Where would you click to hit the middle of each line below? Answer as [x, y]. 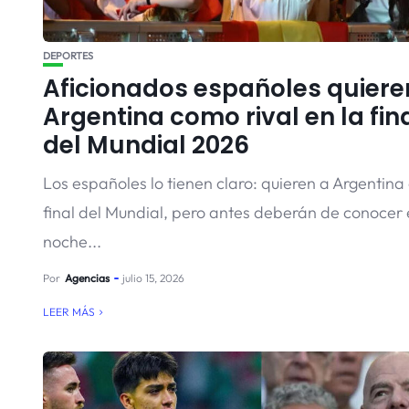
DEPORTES [68, 56]
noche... [72, 241]
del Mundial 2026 [146, 145]
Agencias [87, 278]
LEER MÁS [69, 312]
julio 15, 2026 [153, 278]
